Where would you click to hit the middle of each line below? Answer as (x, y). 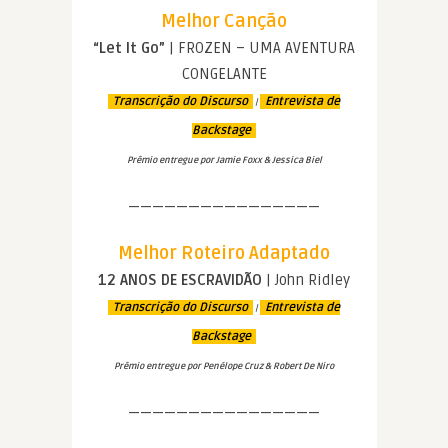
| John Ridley (306, 280)
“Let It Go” (129, 48)
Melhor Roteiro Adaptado (224, 253)
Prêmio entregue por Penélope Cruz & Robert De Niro (224, 367)
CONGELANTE (224, 74)
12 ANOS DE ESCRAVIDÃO (180, 280)
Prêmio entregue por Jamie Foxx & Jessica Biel (224, 161)
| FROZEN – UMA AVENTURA (260, 48)
